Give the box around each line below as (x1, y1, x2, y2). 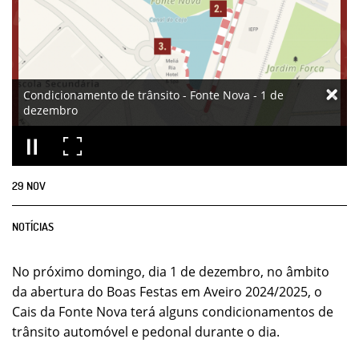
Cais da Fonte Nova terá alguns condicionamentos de (12, 303, 333, 321)
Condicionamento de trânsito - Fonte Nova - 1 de (23, 87, 284, 103)
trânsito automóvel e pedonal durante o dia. (12, 323, 280, 341)
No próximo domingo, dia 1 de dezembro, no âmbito (12, 263, 329, 280)
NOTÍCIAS (12, 219, 54, 233)
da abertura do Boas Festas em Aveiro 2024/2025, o (12, 283, 322, 301)
